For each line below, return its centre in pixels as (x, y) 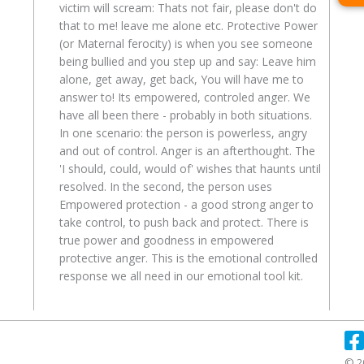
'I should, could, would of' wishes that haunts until (190, 169)
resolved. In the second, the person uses (165, 187)
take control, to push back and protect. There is (184, 223)
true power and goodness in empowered (166, 240)
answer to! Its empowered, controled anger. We (184, 97)
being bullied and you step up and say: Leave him (187, 62)
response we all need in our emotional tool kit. (181, 276)
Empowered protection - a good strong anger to (186, 205)
